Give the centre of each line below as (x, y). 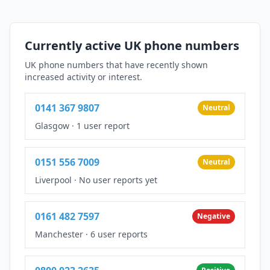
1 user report (103, 125)
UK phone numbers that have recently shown (116, 64)
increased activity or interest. (83, 77)
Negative (214, 216)
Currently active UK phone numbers (132, 45)
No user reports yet (118, 180)
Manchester (59, 234)
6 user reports (119, 234)
